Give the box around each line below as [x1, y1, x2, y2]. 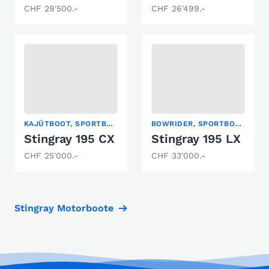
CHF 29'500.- [24, 3, 78, 13]
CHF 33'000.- [151, 151, 205, 160]
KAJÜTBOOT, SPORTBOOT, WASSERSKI [106, 119, 113, 128]
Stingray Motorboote [14, 202, 113, 214]
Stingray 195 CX [24, 131, 115, 146]
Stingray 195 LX [151, 131, 241, 146]
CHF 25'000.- [24, 151, 78, 160]
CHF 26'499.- [151, 3, 205, 13]
